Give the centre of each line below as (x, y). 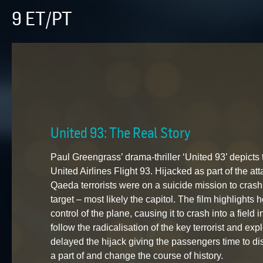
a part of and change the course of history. (137, 256)
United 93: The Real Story (121, 133)
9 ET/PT (42, 18)
